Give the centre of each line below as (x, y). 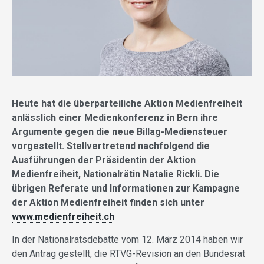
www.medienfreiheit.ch (63, 217)
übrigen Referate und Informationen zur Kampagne (126, 189)
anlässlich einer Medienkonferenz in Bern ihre (115, 118)
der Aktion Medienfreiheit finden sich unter (108, 203)
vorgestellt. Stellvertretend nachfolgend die (111, 146)
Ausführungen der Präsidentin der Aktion (104, 160)
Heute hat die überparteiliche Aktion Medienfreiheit (127, 104)
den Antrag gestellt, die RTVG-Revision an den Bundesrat (128, 254)
